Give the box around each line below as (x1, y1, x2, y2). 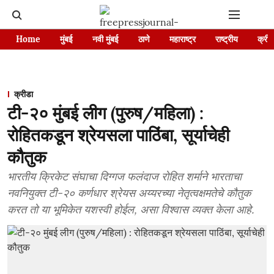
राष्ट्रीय (215, 34, 238, 45)
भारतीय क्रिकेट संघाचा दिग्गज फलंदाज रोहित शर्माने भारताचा (7, 169, 242, 183)
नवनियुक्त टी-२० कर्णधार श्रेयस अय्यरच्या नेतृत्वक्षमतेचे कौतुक (7, 186, 251, 200)
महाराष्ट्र (169, 34, 196, 45)
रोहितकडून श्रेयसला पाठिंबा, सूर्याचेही (7, 124, 229, 146)
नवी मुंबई (92, 34, 119, 45)
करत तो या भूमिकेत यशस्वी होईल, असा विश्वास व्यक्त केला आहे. (7, 202, 254, 217)
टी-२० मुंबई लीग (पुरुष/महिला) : (7, 102, 204, 124)
